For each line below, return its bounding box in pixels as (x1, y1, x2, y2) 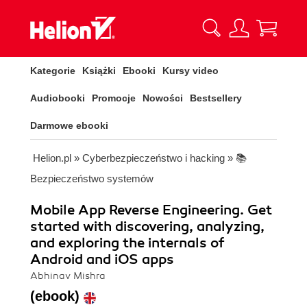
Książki (82, 65, 116, 76)
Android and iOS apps (30, 251, 174, 268)
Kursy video (162, 65, 219, 76)
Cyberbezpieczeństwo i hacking (82, 152, 225, 164)
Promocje (92, 93, 136, 103)
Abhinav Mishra (30, 270, 106, 282)
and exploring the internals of (30, 234, 224, 251)
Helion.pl (33, 152, 71, 164)
